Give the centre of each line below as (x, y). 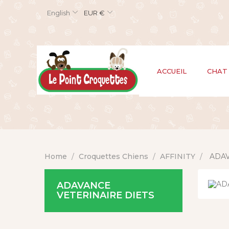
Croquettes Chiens (113, 156)
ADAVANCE (84, 186)
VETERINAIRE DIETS (106, 195)
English (59, 13)
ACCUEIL (172, 71)
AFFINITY (178, 156)
